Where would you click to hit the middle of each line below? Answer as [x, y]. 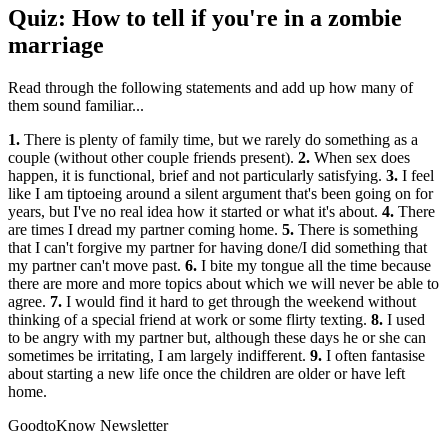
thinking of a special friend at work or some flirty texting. [189, 320]
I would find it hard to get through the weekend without [239, 302]
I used [404, 320]
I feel [416, 176]
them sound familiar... [76, 106]
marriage [56, 45]
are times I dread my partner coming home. [145, 230]
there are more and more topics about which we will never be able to [223, 284]
